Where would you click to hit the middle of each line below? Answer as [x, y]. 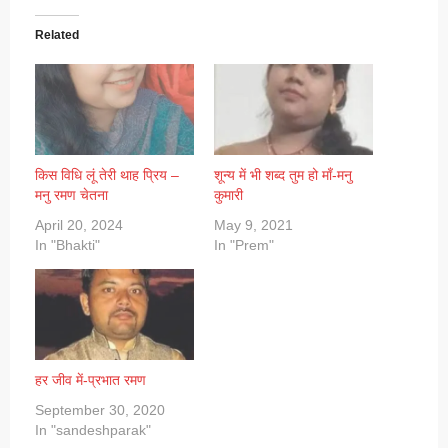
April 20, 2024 [79, 225]
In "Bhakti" [67, 245]
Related [57, 35]
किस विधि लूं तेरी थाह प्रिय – [107, 175]
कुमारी [228, 195]
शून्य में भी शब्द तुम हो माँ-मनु [283, 175]
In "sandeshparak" [93, 429]
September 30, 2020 [100, 409]
